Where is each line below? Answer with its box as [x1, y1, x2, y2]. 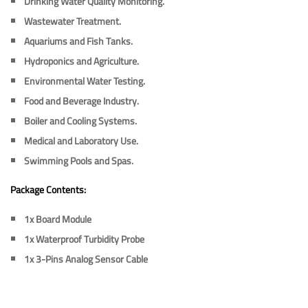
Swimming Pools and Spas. [24, 151, 133, 170]
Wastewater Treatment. [24, 12, 121, 30]
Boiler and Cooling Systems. [24, 111, 137, 130]
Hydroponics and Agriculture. [24, 52, 139, 70]
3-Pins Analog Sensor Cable [36, 250, 148, 268]
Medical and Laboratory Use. [24, 131, 138, 150]
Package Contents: [10, 181, 86, 199]
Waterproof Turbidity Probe [36, 230, 144, 248]
